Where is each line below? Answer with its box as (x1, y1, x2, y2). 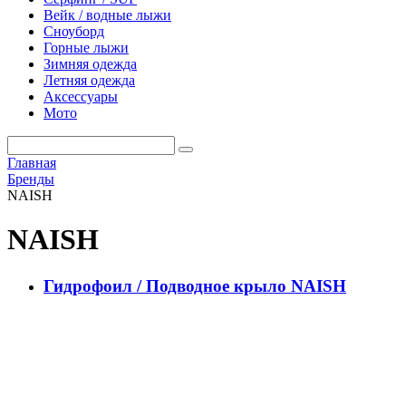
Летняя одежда (43, 72, 135, 88)
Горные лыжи (43, 40, 129, 55)
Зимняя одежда (43, 56, 137, 72)
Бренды (7, 171, 54, 187)
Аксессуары (43, 89, 118, 104)
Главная (7, 155, 56, 170)
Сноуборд (43, 24, 104, 39)
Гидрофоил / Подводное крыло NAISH (43, 275, 346, 295)
